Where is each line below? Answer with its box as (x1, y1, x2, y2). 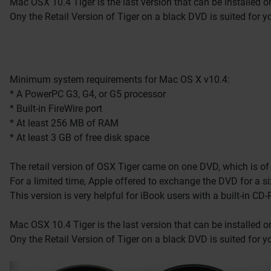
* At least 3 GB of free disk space (10, 132, 149, 144)
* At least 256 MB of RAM (10, 117, 119, 129)
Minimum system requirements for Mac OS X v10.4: (10, 74, 230, 86)
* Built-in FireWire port (10, 103, 102, 115)
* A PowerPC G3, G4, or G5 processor (10, 88, 166, 100)
